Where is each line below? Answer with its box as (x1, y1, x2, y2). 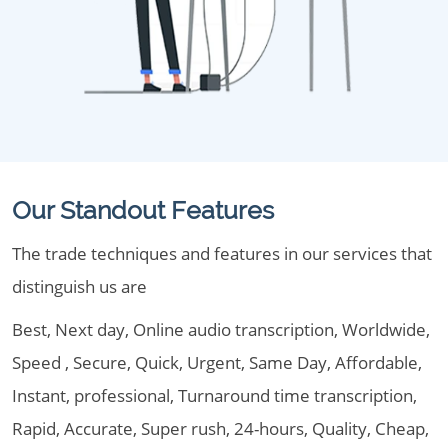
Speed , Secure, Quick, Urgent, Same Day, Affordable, (12, 351, 422, 374)
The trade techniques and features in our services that (12, 242, 432, 265)
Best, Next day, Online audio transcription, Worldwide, (12, 318, 430, 341)
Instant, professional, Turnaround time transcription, (12, 384, 417, 407)
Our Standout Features (12, 195, 274, 225)
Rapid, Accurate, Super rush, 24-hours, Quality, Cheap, (12, 417, 429, 440)
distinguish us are (12, 275, 147, 298)
